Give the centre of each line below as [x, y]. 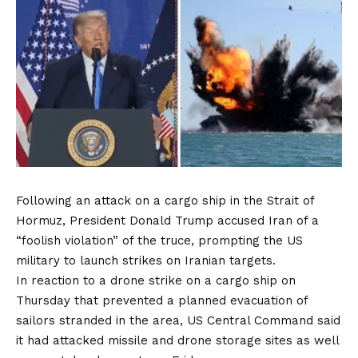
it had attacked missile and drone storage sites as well [177, 340]
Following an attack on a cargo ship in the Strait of [165, 200]
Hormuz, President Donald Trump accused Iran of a [167, 220]
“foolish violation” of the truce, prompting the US [159, 240]
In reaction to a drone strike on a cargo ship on [156, 280]
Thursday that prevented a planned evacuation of [162, 300]
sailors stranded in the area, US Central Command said [178, 320]
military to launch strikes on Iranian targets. [146, 260]
